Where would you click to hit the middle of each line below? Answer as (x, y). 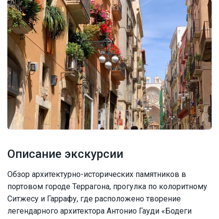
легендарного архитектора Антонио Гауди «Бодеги (99, 211)
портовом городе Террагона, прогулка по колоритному (107, 187)
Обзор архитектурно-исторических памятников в (97, 175)
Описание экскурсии (65, 154)
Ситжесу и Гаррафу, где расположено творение (94, 199)
